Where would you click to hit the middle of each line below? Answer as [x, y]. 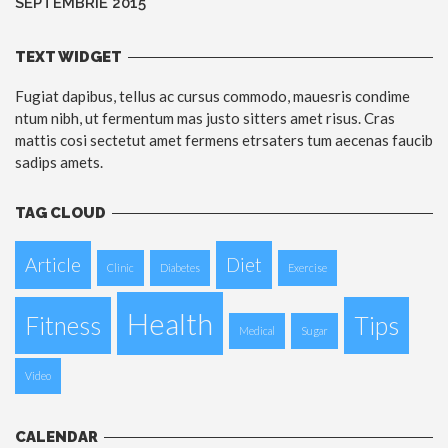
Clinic [120, 268]
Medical [257, 331]
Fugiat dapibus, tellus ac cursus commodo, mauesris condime [212, 96]
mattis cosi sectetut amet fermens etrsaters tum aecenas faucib [224, 140]
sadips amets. [59, 162]
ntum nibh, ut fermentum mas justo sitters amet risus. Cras [205, 118]
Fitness [63, 326]
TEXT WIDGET [68, 57]
